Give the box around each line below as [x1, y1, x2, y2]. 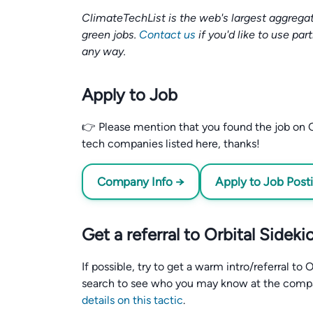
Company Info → [97, 175, 184, 189]
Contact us [139, 28, 196, 41]
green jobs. [82, 28, 139, 41]
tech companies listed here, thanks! [82, 137, 260, 150]
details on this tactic [82, 293, 183, 307]
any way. [82, 45, 126, 58]
